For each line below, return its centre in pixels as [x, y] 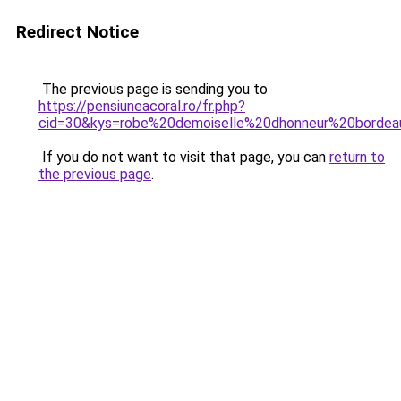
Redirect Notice [77, 32]
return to [357, 157]
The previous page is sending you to [153, 89]
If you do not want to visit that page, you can [184, 157]
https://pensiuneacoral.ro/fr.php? [142, 106]
